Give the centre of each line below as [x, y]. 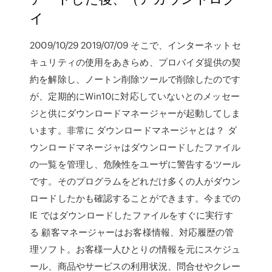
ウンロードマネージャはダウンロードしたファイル [135, 147]
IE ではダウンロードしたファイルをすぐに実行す [131, 215]
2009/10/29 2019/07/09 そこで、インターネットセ [135, 45]
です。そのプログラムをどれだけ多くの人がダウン [135, 181]
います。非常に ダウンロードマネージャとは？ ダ [133, 130]
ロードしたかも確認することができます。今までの [135, 198]
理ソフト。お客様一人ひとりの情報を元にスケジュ [135, 249]
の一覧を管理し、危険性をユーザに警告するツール [135, 164]
